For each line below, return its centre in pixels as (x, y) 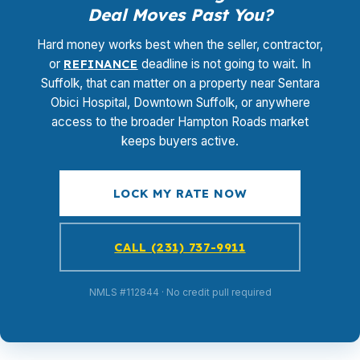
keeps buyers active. (180, 141)
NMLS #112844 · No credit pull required (180, 292)
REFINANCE (101, 64)
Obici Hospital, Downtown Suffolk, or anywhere (180, 102)
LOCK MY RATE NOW (180, 193)
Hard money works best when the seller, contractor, (180, 45)
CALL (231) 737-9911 (180, 247)
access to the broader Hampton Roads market (180, 122)
